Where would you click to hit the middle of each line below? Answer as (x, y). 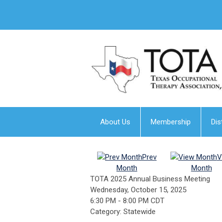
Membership (171, 122)
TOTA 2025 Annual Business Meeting (150, 179)
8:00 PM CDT (144, 201)
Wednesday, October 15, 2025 (138, 190)
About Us (115, 122)
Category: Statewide (123, 212)
